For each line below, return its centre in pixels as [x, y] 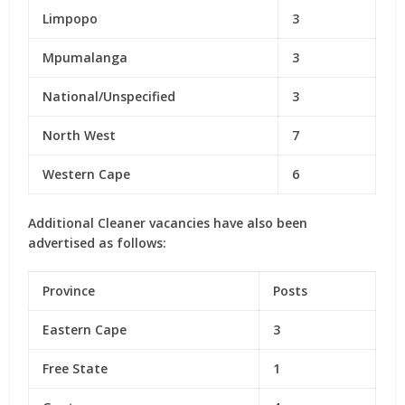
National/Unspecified [109, 96]
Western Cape [87, 174]
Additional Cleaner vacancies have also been [168, 223]
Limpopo [71, 19]
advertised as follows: [98, 243]
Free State [75, 368]
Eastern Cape [85, 330]
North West [80, 135]
